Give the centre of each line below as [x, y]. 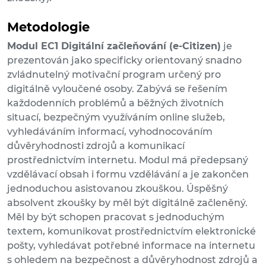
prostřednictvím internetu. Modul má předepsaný [128, 160]
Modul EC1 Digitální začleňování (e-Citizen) [114, 46]
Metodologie [48, 27]
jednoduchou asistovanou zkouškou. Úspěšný [118, 189]
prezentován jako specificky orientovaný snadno [124, 61]
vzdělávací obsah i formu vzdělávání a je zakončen [128, 175]
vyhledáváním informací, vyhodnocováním [110, 132]
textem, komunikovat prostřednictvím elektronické [132, 232]
